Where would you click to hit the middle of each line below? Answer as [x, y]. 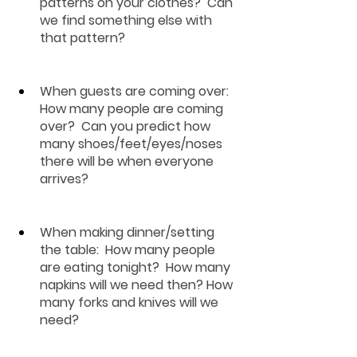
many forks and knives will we [131, 302]
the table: [71, 250]
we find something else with [127, 20]
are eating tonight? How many [137, 267]
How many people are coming [133, 109]
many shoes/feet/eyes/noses [133, 144]
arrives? [66, 179]
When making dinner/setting [129, 232]
